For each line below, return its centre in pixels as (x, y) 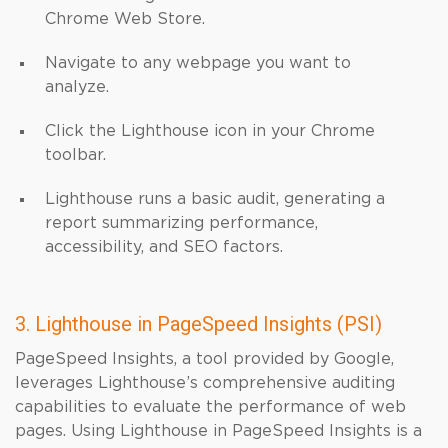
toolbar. (75, 155)
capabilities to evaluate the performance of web (210, 407)
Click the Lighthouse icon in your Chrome (210, 131)
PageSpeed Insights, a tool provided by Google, (204, 359)
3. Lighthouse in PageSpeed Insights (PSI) (198, 324)
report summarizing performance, (181, 223)
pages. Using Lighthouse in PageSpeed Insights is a (218, 431)
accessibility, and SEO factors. (164, 247)
